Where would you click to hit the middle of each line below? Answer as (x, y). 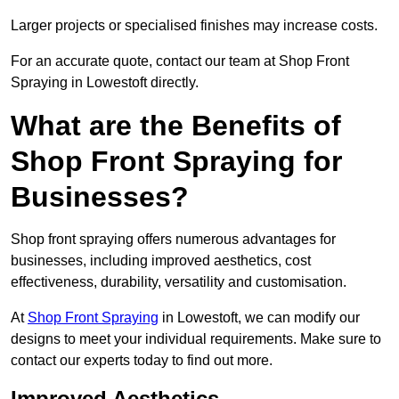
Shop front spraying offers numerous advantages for (173, 240)
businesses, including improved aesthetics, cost (161, 261)
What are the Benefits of (176, 126)
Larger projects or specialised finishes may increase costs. (194, 26)
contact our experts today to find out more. (142, 361)
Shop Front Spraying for (176, 162)
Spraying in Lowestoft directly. (105, 83)
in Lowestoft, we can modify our (259, 318)
